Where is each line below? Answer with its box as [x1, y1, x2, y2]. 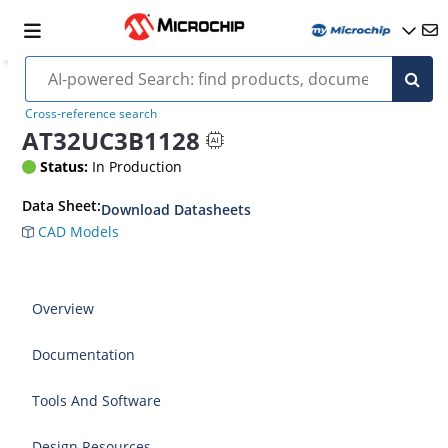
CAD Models [34, 222, 120, 241]
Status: [40, 157, 89, 176]
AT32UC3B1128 [22, 123, 201, 157]
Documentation [32, 345, 136, 364]
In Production [88, 157, 183, 176]
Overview [32, 299, 95, 318]
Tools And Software [32, 391, 162, 410]
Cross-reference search [24, 105, 157, 122]
